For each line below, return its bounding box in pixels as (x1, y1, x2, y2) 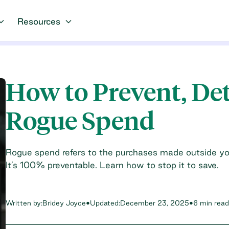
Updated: (89, 198, 120, 207)
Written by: (5, 198, 42, 207)
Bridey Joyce (42, 198, 86, 207)
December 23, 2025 (120, 198, 189, 207)
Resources (17, 16, 60, 26)
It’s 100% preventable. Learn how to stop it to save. (5, 159, 219, 170)
